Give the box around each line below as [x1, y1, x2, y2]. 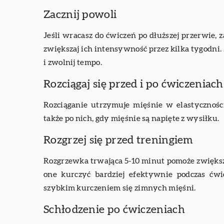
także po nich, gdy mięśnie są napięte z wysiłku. [43, 114, 219, 123]
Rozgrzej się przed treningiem [43, 134, 193, 146]
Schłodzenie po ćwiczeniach [43, 204, 185, 215]
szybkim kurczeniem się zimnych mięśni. [43, 184, 196, 192]
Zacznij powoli [43, 9, 117, 20]
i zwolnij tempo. [43, 58, 102, 67]
